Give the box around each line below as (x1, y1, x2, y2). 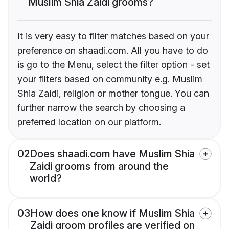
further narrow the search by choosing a (17, 102, 185, 113)
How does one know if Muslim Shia (30, 207, 195, 219)
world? (30, 172, 62, 185)
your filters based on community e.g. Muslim (17, 73, 202, 84)
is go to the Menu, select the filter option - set (17, 59, 210, 70)
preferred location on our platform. (17, 116, 161, 127)
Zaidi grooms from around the (30, 159, 169, 172)
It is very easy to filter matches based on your (17, 30, 209, 41)
